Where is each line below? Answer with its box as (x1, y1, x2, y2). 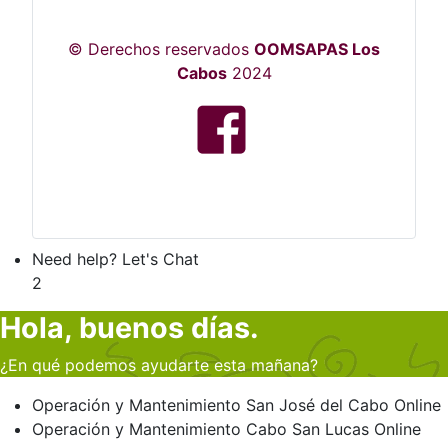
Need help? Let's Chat (32, 249, 199, 269)
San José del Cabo (246, 395, 389, 415)
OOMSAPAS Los (254, 38, 380, 59)
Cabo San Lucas (246, 419, 369, 439)
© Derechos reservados (68, 38, 254, 59)
